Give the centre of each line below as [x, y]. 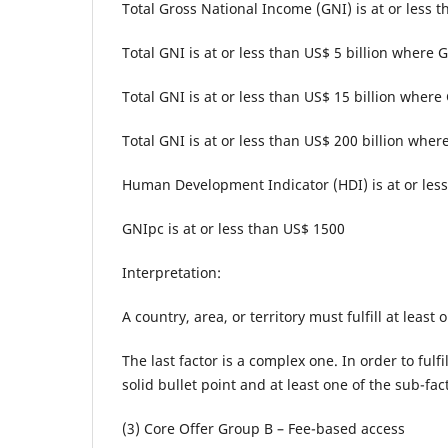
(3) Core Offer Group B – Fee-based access [263, 429]
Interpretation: [171, 273]
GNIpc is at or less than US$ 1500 [233, 229]
